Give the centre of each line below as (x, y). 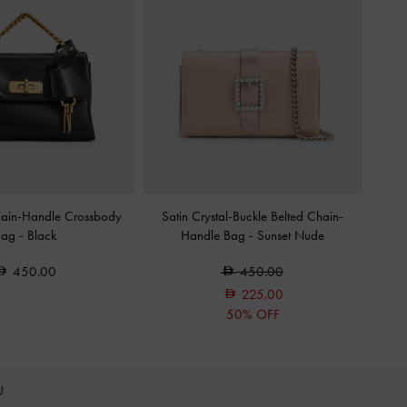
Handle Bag (215, 235)
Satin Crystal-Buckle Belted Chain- (253, 216)
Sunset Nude (291, 235)
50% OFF (253, 314)
